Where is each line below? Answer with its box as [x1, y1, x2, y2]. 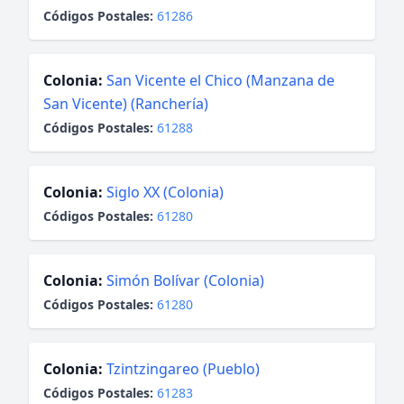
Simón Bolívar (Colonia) [106, 271, 264, 290]
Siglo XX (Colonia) [106, 182, 224, 202]
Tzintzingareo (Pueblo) [106, 359, 260, 379]
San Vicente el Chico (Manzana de [106, 70, 335, 90]
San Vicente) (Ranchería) [43, 94, 208, 114]
